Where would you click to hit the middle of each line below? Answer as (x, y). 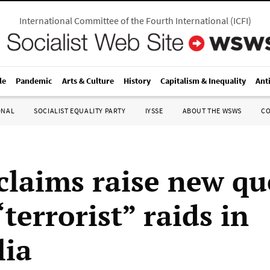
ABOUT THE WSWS (212, 111)
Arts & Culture (88, 81)
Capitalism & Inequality (203, 81)
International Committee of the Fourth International (124, 20)
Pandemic (34, 81)
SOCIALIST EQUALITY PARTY (80, 111)
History (137, 81)
